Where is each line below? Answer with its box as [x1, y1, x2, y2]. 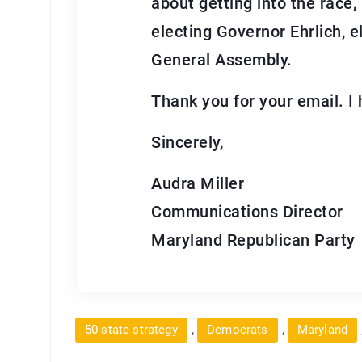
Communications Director [151, 201, 343, 221]
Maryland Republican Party [151, 229, 356, 250]
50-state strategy [85, 322, 178, 337]
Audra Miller [151, 173, 244, 193]
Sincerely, [151, 132, 223, 152]
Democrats [207, 322, 268, 337]
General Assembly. [151, 49, 293, 69]
